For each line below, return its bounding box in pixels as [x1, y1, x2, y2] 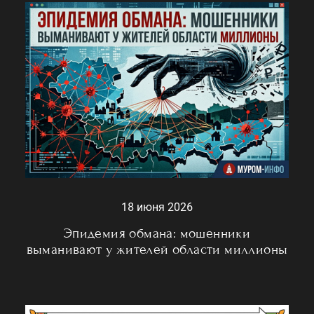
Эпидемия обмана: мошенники [63, 224, 251, 241]
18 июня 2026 [121, 200, 193, 214]
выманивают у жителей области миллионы [26, 240, 288, 257]
